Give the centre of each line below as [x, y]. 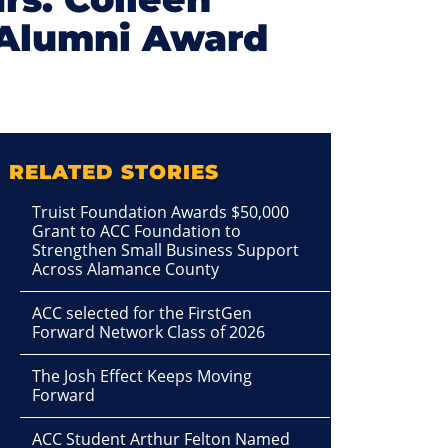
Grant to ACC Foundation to [137, 231]
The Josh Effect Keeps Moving [142, 376]
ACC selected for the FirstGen [142, 313]
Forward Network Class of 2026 [149, 332]
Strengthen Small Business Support [166, 250]
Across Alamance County [126, 269]
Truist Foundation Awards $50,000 [161, 212]
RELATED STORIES [114, 172]
